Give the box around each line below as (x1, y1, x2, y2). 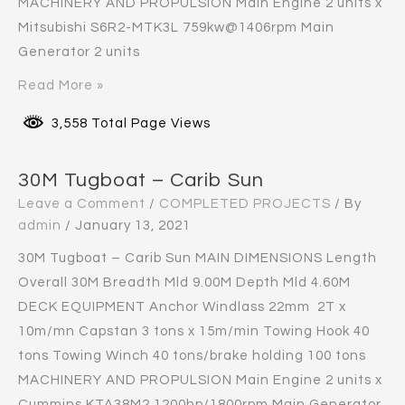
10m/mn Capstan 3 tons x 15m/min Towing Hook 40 (18, 324, 370, 338)
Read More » (18, 79, 104, 92)
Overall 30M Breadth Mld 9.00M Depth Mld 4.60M (18, 275, 351, 289)
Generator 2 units (18, 45, 140, 59)
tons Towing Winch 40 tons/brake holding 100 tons (18, 348, 366, 363)
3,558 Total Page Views (44, 117, 211, 130)
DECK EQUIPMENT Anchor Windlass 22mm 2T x (18, 299, 346, 314)
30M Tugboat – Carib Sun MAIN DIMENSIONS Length (18, 250, 377, 265)
